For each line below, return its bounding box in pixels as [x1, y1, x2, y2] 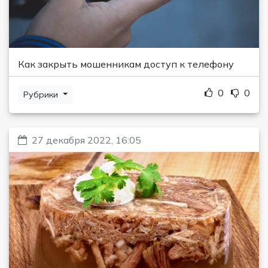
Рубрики [23, 89, 60, 100]
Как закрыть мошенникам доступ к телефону [18, 57, 234, 70]
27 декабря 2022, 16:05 [32, 133, 141, 146]
